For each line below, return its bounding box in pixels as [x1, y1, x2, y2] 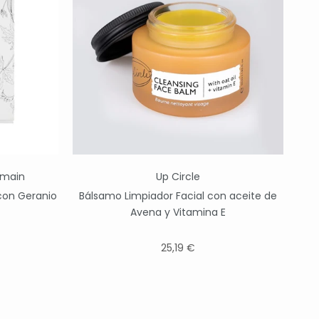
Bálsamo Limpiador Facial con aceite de [79, 188, 277, 203]
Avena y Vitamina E [130, 204, 226, 219]
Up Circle [156, 169, 200, 184]
